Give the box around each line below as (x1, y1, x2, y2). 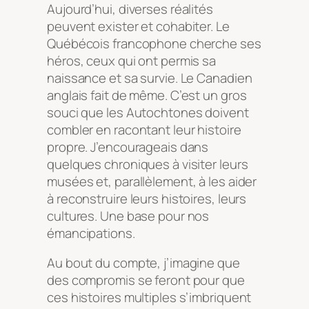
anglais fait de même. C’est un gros (47, 86, 247, 104)
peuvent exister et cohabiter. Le (47, 17, 230, 35)
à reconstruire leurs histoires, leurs (47, 189, 247, 208)
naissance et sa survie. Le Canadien (47, 68, 252, 87)
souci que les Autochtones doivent (47, 103, 249, 121)
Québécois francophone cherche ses (47, 34, 261, 52)
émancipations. (47, 223, 135, 242)
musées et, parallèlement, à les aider (47, 172, 257, 190)
